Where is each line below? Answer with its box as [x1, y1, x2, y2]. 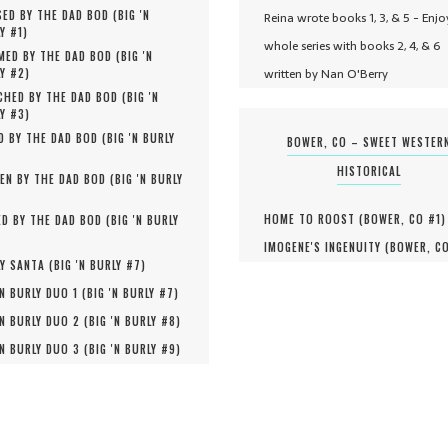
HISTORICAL [337, 163, 401, 180]
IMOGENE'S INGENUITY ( [264, 239, 390, 256]
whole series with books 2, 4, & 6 [264, 36, 440, 57]
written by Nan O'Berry [264, 64, 388, 85]
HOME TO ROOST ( [264, 211, 364, 228]
